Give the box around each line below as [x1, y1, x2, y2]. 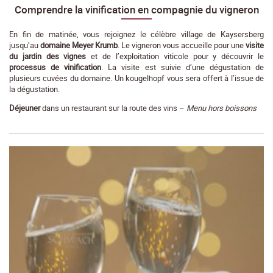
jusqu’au [9, 40, 40, 51]
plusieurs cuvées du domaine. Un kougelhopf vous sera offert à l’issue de [9, 73, 264, 84]
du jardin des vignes [9, 51, 87, 62]
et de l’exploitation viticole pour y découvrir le [86, 51, 264, 62]
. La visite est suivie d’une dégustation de [101, 62, 264, 73]
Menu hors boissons [186, 102, 257, 114]
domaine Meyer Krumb [40, 40, 118, 51]
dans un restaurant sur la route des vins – [40, 102, 186, 114]
